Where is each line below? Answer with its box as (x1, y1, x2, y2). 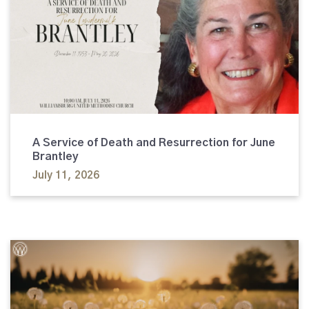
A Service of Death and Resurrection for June (32, 137, 275, 149)
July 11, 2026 (32, 170, 99, 181)
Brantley (32, 151, 79, 163)
